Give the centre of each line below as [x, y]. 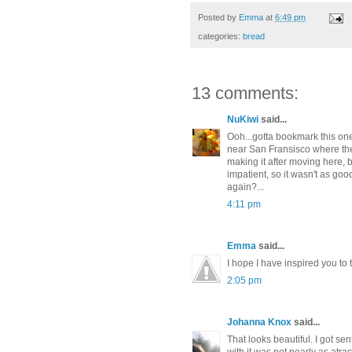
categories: [220, 37]
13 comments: [245, 93]
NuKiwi [243, 120]
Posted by [218, 18]
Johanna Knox [259, 323]
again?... [246, 187]
